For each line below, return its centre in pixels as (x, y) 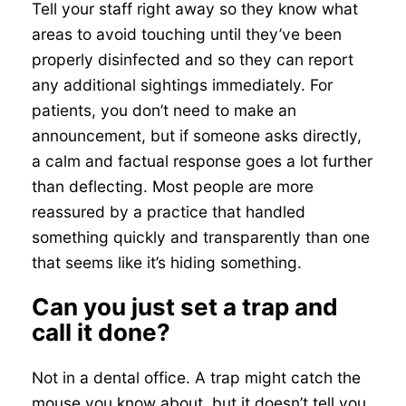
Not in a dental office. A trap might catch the (196, 377)
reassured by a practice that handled (168, 211)
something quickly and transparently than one (200, 237)
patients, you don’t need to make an (164, 110)
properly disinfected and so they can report (192, 59)
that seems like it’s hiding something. (166, 262)
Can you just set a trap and (184, 307)
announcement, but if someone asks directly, (196, 135)
